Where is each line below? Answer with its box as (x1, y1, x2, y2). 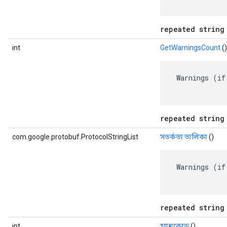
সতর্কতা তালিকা (160, 133, 207, 141)
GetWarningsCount (160, 44, 220, 52)
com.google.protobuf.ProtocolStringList (12, 133, 138, 141)
